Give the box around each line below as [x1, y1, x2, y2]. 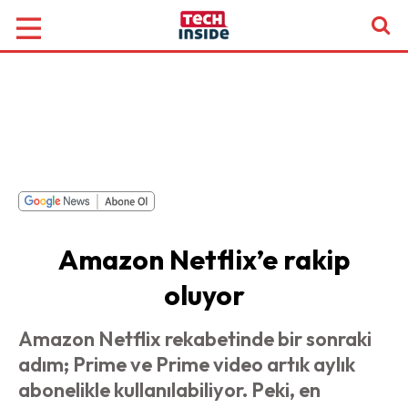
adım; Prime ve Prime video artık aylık [18, 352, 355, 377]
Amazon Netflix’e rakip [58, 242, 350, 277]
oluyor [163, 278, 245, 312]
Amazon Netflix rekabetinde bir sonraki [18, 326, 372, 352]
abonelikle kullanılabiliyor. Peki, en [18, 377, 321, 403]
